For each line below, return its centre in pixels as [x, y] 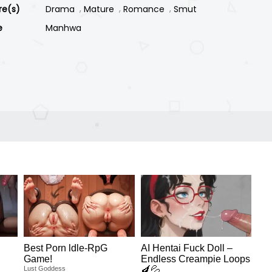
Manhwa [63, 28]
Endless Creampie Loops [195, 259]
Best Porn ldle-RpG [66, 248]
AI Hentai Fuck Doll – [186, 248]
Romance [144, 9]
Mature [99, 9]
